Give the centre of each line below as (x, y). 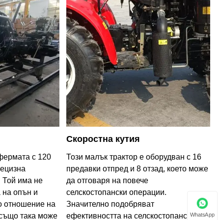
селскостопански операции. (116, 192)
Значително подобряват (110, 204)
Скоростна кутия (103, 139)
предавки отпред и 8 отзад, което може (137, 168)
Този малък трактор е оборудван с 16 (134, 157)
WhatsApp (202, 214)
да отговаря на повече (107, 180)
